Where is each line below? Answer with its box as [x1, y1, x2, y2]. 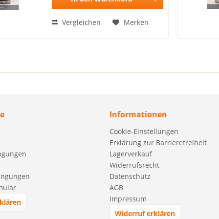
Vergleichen [60, 17, 101, 27]
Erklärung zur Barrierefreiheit [109, 137, 207, 147]
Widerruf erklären [115, 208, 175, 218]
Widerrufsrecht [109, 160, 159, 170]
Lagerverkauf [109, 149, 152, 158]
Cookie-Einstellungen [109, 126, 178, 136]
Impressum [109, 194, 147, 203]
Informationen [109, 109, 167, 120]
